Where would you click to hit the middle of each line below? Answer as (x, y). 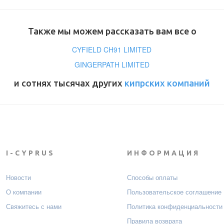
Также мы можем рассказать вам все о (112, 31)
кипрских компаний (167, 83)
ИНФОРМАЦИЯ (163, 153)
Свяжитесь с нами (33, 206)
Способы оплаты (152, 177)
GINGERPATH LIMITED (112, 65)
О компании (23, 192)
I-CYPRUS (30, 153)
